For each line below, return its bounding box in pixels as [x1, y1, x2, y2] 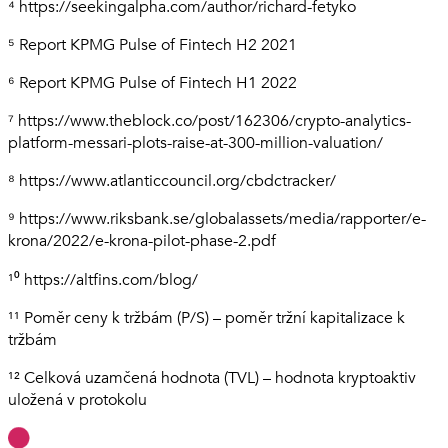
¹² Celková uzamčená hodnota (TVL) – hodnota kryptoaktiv [8, 367, 416, 390]
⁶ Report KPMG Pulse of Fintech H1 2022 [8, 72, 297, 95]
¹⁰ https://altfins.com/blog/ [8, 269, 198, 292]
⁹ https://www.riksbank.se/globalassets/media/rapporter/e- [8, 208, 426, 231]
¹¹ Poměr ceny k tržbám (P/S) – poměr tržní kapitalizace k [8, 307, 405, 330]
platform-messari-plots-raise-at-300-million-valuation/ [8, 132, 383, 155]
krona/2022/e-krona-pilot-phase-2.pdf [8, 230, 276, 253]
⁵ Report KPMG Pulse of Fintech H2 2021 [8, 34, 297, 57]
